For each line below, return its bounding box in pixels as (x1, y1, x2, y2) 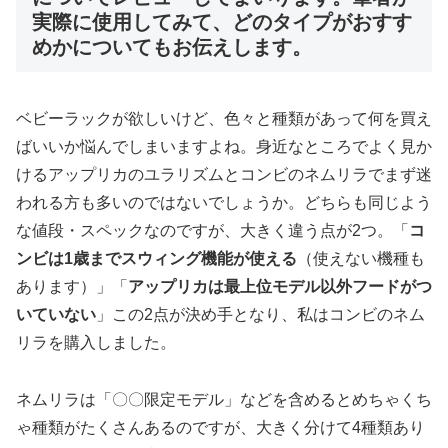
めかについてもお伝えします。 (32, 36, 312, 59)
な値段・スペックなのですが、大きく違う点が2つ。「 (16, 221, 409, 239)
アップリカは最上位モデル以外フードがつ (128, 277, 432, 295)
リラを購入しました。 (16, 333, 176, 351)
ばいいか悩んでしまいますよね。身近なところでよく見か (16, 137, 432, 155)
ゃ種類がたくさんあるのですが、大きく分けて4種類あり (16, 418, 425, 436)
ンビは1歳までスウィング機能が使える (16, 249, 297, 267)
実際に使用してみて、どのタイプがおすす (32, 11, 412, 34)
